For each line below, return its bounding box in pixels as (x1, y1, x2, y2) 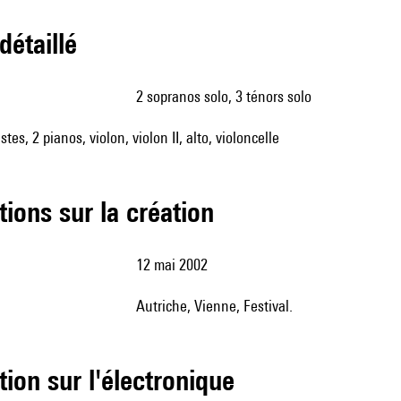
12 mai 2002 (143, 255, 208, 274)
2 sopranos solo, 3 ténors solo (143, 87, 311, 106)
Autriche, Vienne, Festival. (145, 296, 293, 315)
